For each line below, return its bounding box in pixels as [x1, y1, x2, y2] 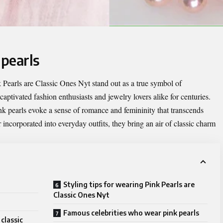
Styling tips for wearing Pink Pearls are [63, 180, 195, 189]
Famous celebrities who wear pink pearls [63, 208, 199, 217]
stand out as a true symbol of [90, 77, 182, 88]
